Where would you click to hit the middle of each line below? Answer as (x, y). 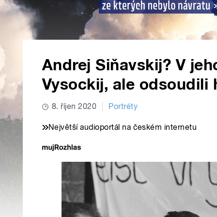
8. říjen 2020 (74, 107)
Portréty (123, 107)
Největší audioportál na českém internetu (123, 127)
